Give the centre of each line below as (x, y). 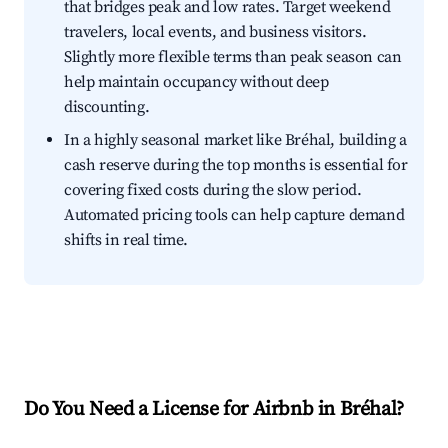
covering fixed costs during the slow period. (213, 190)
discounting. (107, 107)
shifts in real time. (126, 240)
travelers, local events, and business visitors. (215, 32)
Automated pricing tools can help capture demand (234, 215)
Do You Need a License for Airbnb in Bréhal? (214, 410)
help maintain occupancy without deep (196, 82)
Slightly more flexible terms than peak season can (233, 57)
